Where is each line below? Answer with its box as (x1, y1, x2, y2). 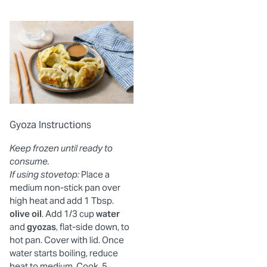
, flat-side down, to (56, 221, 129, 232)
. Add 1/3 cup (42, 207, 96, 219)
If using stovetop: (10, 168, 79, 180)
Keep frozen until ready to (10, 142, 113, 154)
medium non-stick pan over (10, 181, 120, 193)
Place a (79, 168, 110, 180)
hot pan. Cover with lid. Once (10, 234, 124, 246)
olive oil (10, 207, 42, 219)
